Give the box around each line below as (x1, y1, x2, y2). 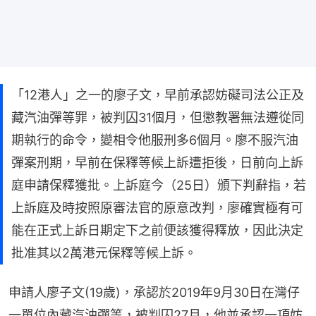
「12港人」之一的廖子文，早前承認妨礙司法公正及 (11, 87, 304, 102)
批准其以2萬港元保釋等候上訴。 (11, 245, 197, 260)
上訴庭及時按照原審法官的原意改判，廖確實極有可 (11, 200, 303, 215)
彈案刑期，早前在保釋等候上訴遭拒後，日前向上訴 (11, 154, 303, 170)
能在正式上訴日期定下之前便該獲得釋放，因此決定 (11, 222, 303, 238)
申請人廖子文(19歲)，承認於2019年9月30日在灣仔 (8, 284, 300, 300)
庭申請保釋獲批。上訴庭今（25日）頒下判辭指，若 (11, 177, 306, 193)
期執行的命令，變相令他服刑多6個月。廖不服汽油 (11, 132, 298, 147)
